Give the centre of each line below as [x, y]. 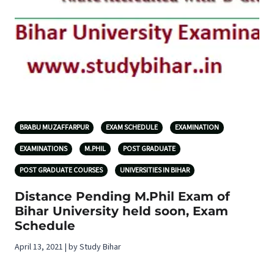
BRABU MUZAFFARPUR [54, 128]
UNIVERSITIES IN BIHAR [155, 171]
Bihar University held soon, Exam [121, 211]
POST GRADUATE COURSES [61, 171]
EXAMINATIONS [43, 149]
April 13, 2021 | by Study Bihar [68, 247]
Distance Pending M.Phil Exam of [122, 197]
